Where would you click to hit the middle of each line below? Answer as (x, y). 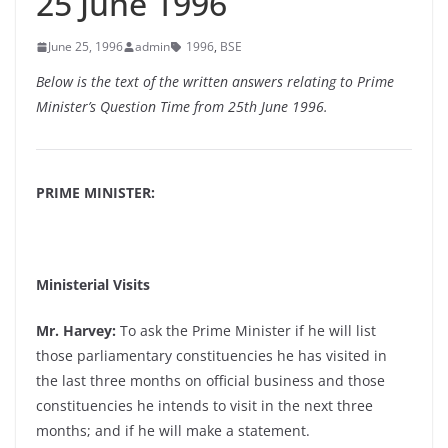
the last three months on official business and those (210, 380)
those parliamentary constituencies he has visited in (211, 355)
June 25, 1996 (85, 46)
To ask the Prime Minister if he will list (246, 330)
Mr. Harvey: (76, 330)
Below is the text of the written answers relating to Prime (215, 81)
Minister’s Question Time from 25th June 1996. (182, 106)
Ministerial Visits (93, 284)
